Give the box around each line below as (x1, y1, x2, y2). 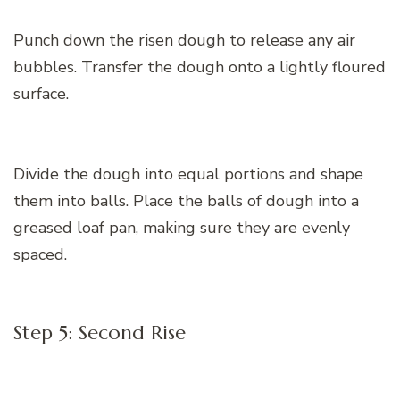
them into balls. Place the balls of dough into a (13, 190, 359, 212)
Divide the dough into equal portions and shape (13, 163, 363, 186)
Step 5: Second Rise (13, 321, 186, 346)
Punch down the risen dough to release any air (13, 29, 355, 52)
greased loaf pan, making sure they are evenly (13, 217, 350, 239)
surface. (13, 83, 69, 105)
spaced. (13, 244, 67, 266)
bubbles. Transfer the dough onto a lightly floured (13, 56, 386, 79)
